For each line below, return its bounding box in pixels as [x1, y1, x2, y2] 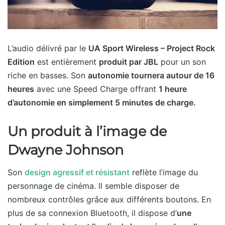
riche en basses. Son [8, 70, 88, 80]
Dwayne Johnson [8, 141, 124, 158]
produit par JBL [99, 56, 158, 67]
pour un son [158, 56, 206, 67]
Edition [8, 56, 35, 67]
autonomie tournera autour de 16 [88, 70, 214, 80]
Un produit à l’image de [8, 123, 167, 140]
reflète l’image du [130, 167, 198, 178]
